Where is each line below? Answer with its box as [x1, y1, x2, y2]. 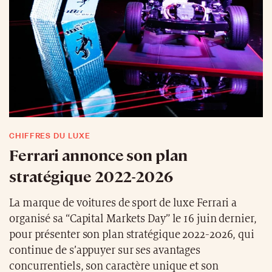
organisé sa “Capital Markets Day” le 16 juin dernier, [9, 212, 257, 225]
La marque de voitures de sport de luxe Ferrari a [9, 197, 237, 209]
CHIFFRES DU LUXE [9, 130, 90, 141]
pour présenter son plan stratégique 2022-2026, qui [9, 228, 254, 240]
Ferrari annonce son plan [9, 144, 188, 165]
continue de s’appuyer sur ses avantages [9, 244, 201, 256]
